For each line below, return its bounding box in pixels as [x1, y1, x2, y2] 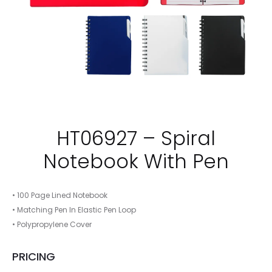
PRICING [12, 249, 55, 264]
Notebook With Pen [43, 148, 229, 175]
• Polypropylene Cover [12, 219, 92, 229]
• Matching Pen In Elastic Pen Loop [12, 205, 136, 215]
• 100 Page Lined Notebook [12, 190, 107, 200]
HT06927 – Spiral [56, 124, 216, 152]
